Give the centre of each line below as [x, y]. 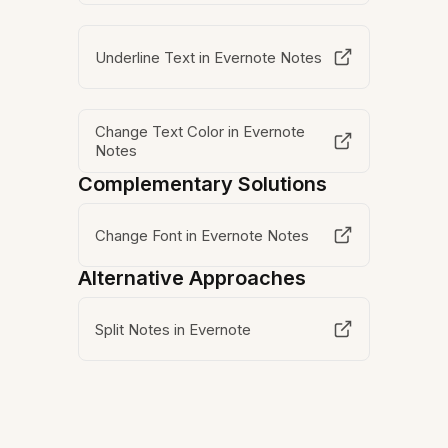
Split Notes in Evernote [173, 329]
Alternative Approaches [192, 278]
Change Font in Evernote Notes [202, 235]
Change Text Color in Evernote [200, 131]
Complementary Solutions [203, 184]
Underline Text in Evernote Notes [209, 57]
